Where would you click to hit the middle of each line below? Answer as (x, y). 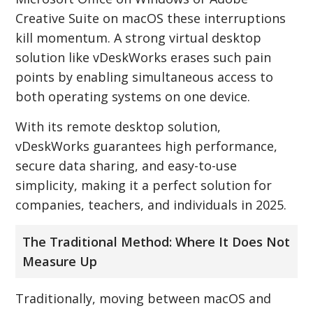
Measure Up (60, 261)
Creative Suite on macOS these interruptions (151, 18)
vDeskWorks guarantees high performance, (147, 146)
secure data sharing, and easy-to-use (126, 165)
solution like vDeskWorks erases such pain (144, 57)
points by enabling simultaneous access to (145, 77)
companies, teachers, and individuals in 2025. (151, 204)
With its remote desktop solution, (118, 126)
